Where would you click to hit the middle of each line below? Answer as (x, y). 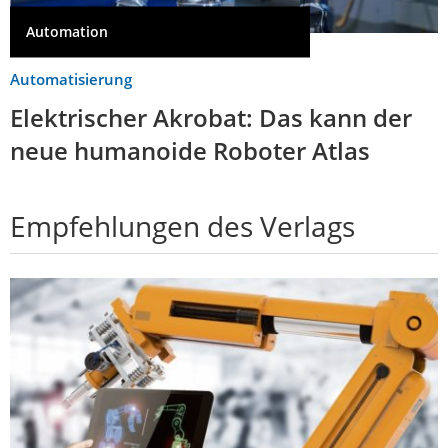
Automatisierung (71, 78)
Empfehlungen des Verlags (182, 225)
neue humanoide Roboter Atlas (190, 150)
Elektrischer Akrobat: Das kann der (211, 117)
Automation (67, 32)
